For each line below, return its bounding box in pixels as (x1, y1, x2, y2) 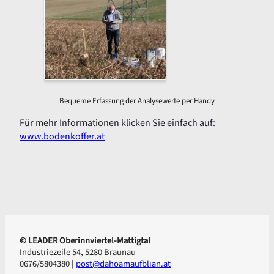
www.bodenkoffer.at (20, 130, 105, 144)
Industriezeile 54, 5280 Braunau (20, 246, 136, 259)
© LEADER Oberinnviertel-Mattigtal (20, 234, 150, 248)
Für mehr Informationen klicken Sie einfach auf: (20, 116, 215, 130)
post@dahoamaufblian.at (76, 257, 171, 271)
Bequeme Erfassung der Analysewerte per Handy (59, 95, 215, 107)
